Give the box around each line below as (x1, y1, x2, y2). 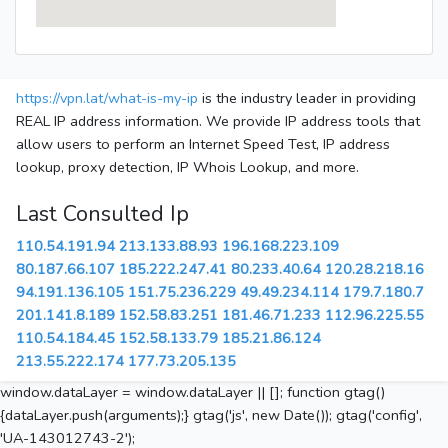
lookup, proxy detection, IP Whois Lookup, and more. (16, 157, 359, 178)
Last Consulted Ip (16, 199, 189, 230)
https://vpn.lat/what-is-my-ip (16, 88, 198, 109)
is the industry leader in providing (198, 88, 416, 109)
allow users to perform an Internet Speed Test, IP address (16, 134, 390, 155)
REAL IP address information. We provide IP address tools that (16, 111, 420, 132)
